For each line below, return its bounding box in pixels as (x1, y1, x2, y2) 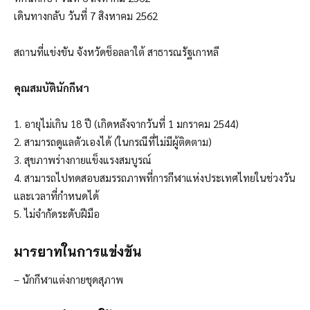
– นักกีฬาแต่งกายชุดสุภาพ (14, 273, 123, 286)
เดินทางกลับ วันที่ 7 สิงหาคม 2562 (14, 9, 158, 23)
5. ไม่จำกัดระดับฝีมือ (14, 207, 100, 221)
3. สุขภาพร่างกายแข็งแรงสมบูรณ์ (14, 153, 152, 167)
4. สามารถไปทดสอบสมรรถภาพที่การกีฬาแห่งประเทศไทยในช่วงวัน (14, 171, 295, 185)
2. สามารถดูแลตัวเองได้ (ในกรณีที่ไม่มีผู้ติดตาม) (14, 135, 212, 149)
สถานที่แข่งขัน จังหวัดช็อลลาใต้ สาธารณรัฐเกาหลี (14, 45, 219, 59)
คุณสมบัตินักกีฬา (14, 81, 89, 95)
